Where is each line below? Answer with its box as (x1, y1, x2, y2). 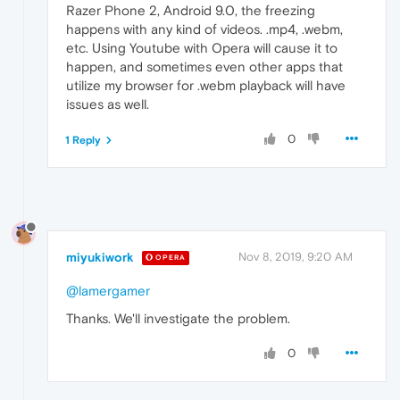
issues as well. (66, 96, 149, 112)
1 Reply (65, 133, 101, 146)
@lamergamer (66, 282, 150, 298)
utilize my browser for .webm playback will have (66, 77, 346, 93)
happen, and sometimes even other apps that (66, 58, 343, 74)
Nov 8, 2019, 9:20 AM (238, 249, 353, 263)
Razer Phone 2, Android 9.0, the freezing (66, 2, 315, 18)
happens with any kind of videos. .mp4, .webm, (66, 21, 343, 37)
